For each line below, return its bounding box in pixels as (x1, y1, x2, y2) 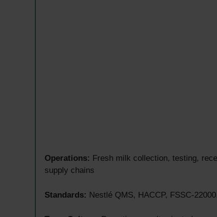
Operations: (45, 154, 90, 163)
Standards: (45, 190, 87, 200)
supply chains (45, 166, 94, 175)
